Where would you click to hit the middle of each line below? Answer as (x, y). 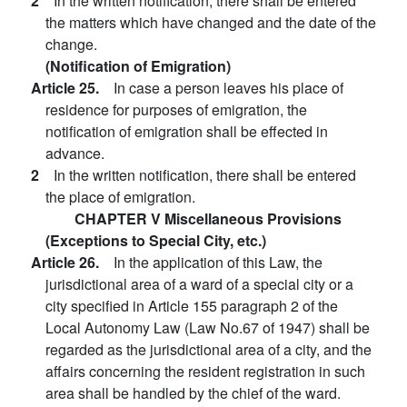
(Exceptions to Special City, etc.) (156, 240)
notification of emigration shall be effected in (187, 131)
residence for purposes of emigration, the (176, 109)
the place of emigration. (120, 197)
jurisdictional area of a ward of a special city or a (199, 284)
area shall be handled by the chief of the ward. (193, 393)
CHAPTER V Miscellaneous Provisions (208, 218)
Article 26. (72, 262)
